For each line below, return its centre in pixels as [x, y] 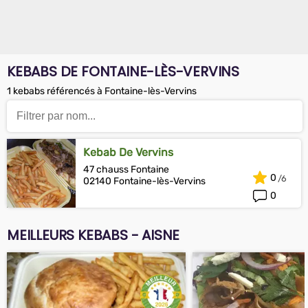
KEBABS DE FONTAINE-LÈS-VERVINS [123, 71]
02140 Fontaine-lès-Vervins [144, 181]
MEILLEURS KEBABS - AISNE [93, 235]
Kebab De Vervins [128, 152]
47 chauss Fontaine [126, 169]
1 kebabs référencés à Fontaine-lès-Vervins [102, 91]
